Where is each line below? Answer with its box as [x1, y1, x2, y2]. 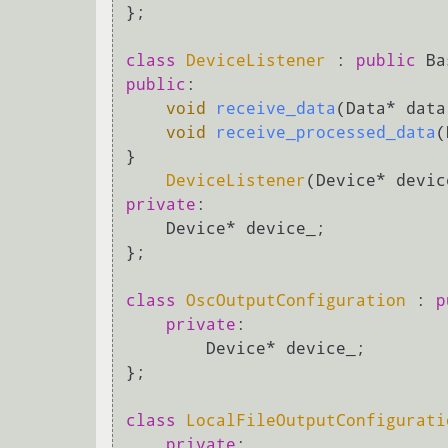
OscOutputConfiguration [186, 291, 406, 311]
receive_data [216, 99, 336, 119]
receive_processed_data [216, 123, 436, 143]
